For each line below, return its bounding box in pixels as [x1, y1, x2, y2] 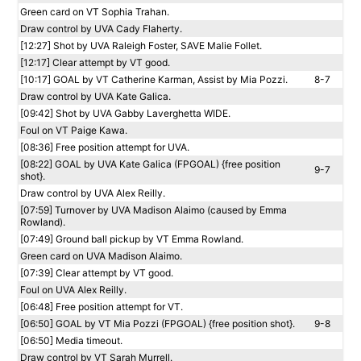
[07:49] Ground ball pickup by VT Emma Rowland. [20, 233, 243, 245]
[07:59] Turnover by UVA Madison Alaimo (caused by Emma [20, 204, 287, 216]
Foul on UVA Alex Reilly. [20, 284, 127, 296]
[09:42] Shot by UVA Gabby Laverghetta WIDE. [20, 107, 230, 119]
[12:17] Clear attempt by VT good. [20, 56, 170, 68]
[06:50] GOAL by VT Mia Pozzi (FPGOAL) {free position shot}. [20, 317, 295, 330]
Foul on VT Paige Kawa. [20, 124, 127, 136]
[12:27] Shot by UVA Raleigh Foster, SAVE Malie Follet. [20, 39, 262, 52]
